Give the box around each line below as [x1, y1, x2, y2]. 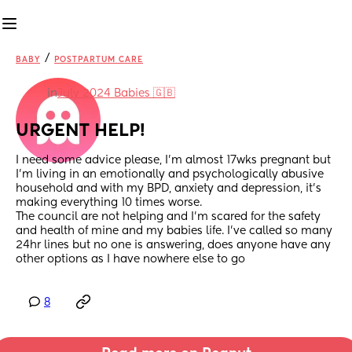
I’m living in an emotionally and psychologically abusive [16, 169, 324, 181]
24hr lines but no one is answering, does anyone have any [16, 240, 331, 251]
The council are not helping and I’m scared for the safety [16, 211, 321, 223]
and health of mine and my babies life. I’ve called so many [16, 225, 332, 237]
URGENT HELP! [16, 123, 145, 141]
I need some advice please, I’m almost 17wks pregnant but [16, 155, 331, 167]
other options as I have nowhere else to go [16, 254, 245, 266]
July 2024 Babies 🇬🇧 [57, 88, 175, 99]
